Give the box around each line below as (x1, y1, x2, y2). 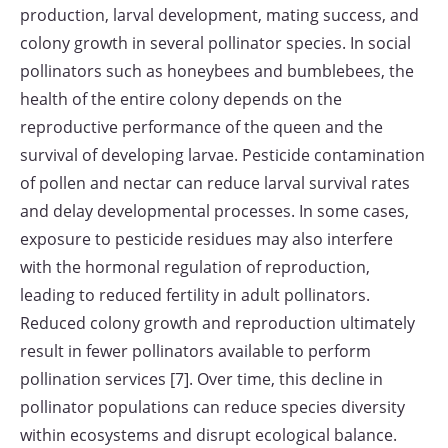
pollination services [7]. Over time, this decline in (20, 368, 383, 390)
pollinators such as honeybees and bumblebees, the (20, 60, 414, 82)
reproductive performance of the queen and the (20, 116, 383, 138)
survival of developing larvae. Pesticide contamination (20, 144, 425, 166)
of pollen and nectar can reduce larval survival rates (20, 172, 410, 194)
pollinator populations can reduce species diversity (20, 396, 405, 418)
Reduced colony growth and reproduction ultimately (20, 312, 415, 334)
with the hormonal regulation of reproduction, (20, 256, 370, 278)
